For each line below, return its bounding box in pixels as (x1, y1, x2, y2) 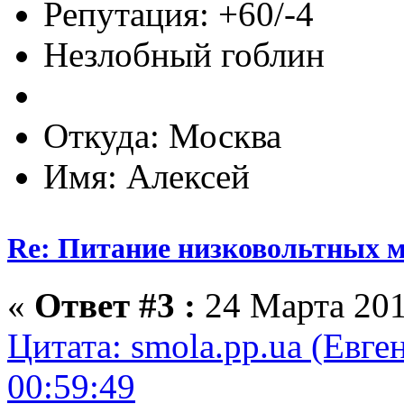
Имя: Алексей (43, 157, 250, 197)
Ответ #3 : (34, 285, 196, 325)
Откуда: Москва (43, 116, 281, 156)
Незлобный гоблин (43, 35, 325, 75)
